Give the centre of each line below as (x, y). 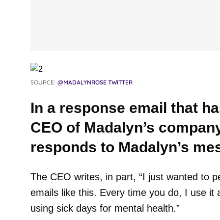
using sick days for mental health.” (105, 208)
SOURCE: (43, 82)
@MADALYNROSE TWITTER (95, 82)
